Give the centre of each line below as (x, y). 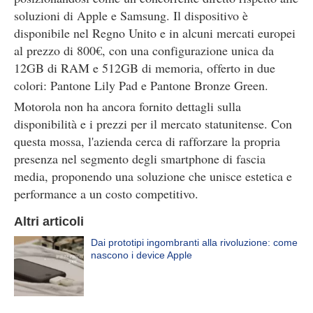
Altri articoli (49, 221)
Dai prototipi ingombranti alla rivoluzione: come (194, 242)
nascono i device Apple (141, 255)
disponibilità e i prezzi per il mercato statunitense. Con (153, 124)
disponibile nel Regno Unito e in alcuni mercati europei (155, 33)
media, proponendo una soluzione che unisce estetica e (153, 176)
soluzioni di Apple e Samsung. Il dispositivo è (131, 15)
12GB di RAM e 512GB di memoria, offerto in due (145, 68)
